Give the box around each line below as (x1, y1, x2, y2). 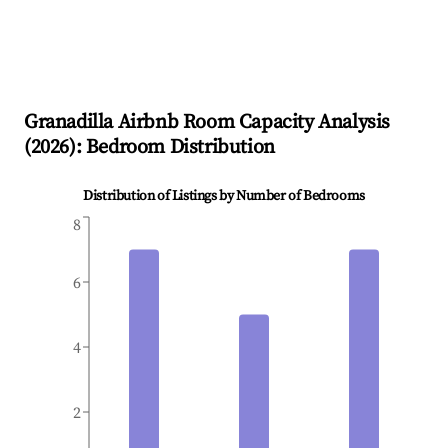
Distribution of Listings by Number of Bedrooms (83, 187, 365, 206)
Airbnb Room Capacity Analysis (113, 110, 391, 136)
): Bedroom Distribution (69, 135, 275, 161)
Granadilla (24, 110, 113, 136)
